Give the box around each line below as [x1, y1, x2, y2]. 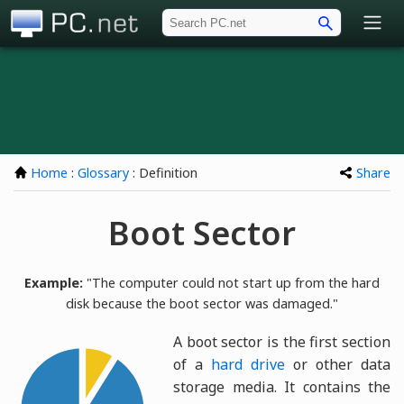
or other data [285, 353, 390, 374]
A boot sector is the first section [173, 331, 390, 352]
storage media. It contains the [173, 376, 390, 397]
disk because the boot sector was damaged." [66, 294, 338, 312]
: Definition [129, 164, 197, 182]
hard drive [211, 353, 286, 374]
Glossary [78, 164, 129, 182]
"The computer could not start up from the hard [83, 273, 380, 291]
